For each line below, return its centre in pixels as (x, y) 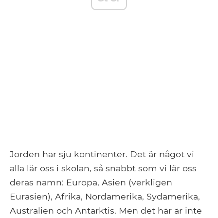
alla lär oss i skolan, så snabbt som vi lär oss (103, 168)
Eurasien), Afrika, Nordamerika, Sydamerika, (105, 196)
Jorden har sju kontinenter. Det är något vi (102, 154)
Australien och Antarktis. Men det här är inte (106, 210)
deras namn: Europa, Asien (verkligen (91, 182)
